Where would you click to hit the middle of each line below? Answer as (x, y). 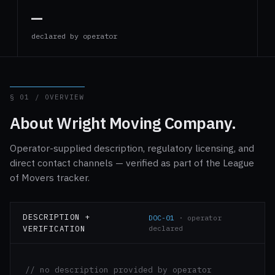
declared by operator (74, 36)
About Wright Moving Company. (123, 123)
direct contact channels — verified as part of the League (132, 163)
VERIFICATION (54, 228)
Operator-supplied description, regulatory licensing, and (132, 148)
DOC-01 (162, 218)
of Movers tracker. (50, 177)
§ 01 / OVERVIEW (47, 97)
